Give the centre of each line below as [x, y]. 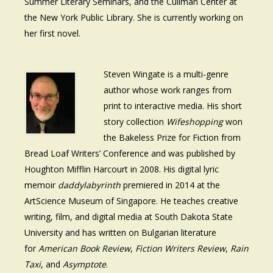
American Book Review [84, 249]
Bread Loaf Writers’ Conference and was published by [130, 154]
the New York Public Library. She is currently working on [134, 18]
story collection [135, 122]
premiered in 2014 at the [170, 185]
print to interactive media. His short [173, 106]
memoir [41, 185]
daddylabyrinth [89, 185]
